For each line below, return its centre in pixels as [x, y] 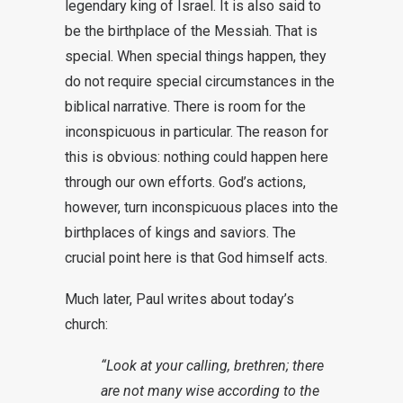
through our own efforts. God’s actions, [185, 182]
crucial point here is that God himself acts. [196, 258]
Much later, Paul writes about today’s [179, 299]
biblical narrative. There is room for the [185, 107]
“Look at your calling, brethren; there [212, 366]
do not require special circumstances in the [200, 81]
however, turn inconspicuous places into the [201, 207]
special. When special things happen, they [196, 56]
